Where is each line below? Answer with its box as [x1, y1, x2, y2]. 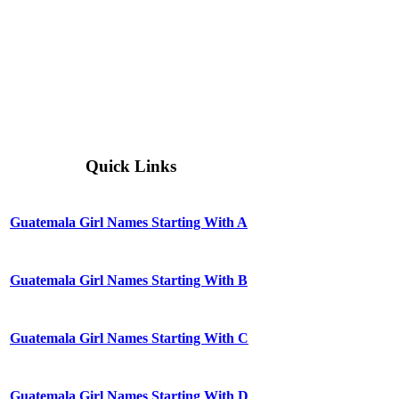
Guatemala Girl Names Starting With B [10, 273, 248, 289]
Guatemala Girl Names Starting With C [10, 330, 248, 346]
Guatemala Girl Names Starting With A [10, 215, 248, 231]
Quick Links [85, 156, 176, 175]
